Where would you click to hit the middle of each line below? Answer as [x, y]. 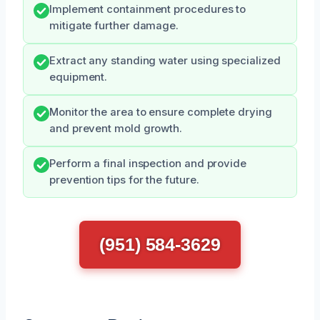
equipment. [79, 77]
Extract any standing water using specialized [165, 61]
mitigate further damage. [114, 26]
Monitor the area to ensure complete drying [161, 112]
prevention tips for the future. [124, 180]
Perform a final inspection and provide [148, 164]
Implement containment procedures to [148, 9]
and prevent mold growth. [116, 129]
